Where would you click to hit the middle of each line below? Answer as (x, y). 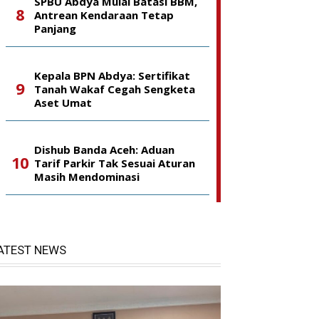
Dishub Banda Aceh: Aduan (104, 150)
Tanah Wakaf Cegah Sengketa (115, 89)
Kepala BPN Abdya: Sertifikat (112, 75)
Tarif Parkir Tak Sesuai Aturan (115, 163)
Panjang (55, 28)
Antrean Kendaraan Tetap (104, 15)
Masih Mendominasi (87, 177)
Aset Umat (63, 103)
